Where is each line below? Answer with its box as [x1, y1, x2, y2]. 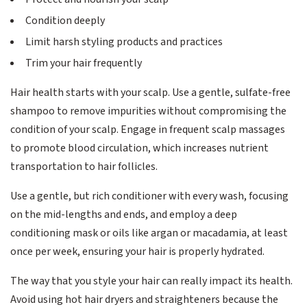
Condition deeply [25, 12, 105, 28]
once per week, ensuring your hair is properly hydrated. [10, 243, 265, 259]
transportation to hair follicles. [10, 158, 158, 174]
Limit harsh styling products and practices [25, 34, 223, 49]
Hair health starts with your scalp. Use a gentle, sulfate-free [10, 84, 291, 100]
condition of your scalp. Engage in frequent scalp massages [10, 121, 285, 137]
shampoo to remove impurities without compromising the [10, 103, 286, 119]
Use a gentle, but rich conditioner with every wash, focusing [10, 188, 288, 204]
